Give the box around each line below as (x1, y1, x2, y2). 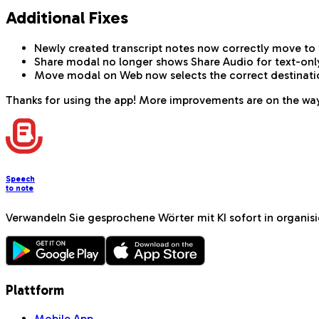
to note (6, 184, 33, 194)
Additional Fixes (6, 6, 128, 28)
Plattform (6, 282, 64, 299)
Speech (6, 174, 35, 184)
